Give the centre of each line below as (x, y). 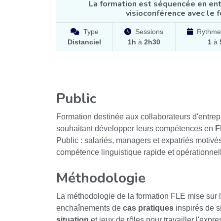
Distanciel (85, 42)
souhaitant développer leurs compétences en (136, 129)
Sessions (149, 32)
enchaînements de (90, 208)
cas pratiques (148, 208)
